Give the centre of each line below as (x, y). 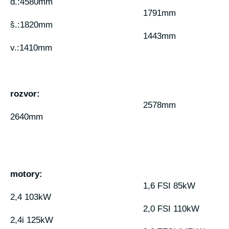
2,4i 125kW (32, 220)
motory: (26, 174)
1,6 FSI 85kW (169, 186)
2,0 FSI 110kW (171, 209)
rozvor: (25, 94)
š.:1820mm (31, 25)
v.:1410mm (31, 48)
